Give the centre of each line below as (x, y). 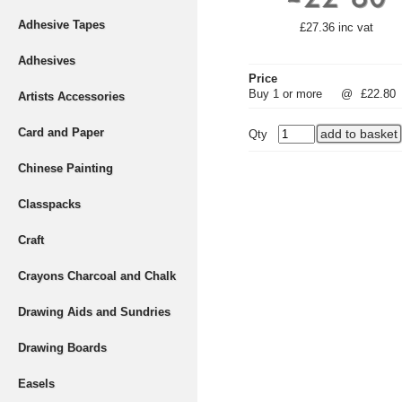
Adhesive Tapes (61, 25)
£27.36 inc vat (336, 27)
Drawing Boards (62, 348)
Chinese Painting (66, 168)
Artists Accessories (71, 96)
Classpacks (49, 204)
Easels (36, 384)
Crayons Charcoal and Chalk (97, 276)
